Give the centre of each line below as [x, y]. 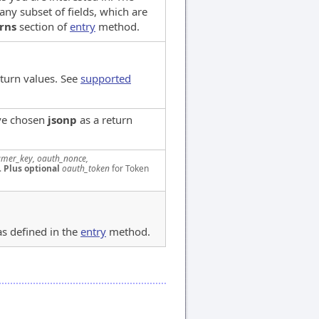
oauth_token [86, 168]
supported [106, 78]
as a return [105, 119]
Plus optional [32, 168]
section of [43, 26]
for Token [129, 168]
